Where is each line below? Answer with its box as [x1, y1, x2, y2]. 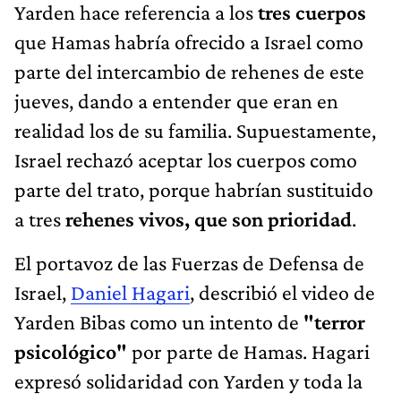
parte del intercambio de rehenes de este [14, 58, 364, 83]
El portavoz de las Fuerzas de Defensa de [14, 250, 364, 275]
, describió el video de [190, 279, 375, 304]
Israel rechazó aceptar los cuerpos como [14, 147, 357, 172]
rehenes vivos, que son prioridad [65, 206, 352, 231]
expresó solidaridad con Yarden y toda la [14, 368, 363, 393]
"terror [303, 309, 365, 334]
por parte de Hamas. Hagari [127, 338, 370, 363]
